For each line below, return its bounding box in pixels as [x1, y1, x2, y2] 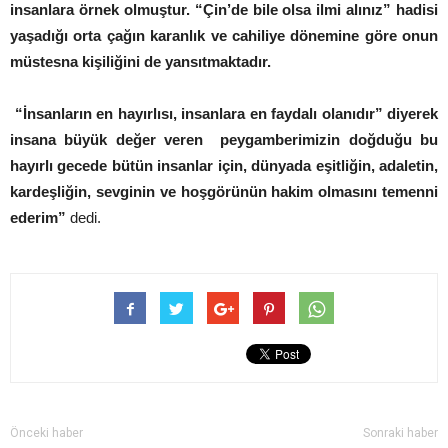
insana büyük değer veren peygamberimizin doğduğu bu [10, 130, 438, 148]
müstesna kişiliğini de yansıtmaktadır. [10, 52, 271, 70]
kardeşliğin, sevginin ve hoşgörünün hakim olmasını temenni [10, 182, 438, 200]
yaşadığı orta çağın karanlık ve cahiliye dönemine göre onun [10, 26, 438, 44]
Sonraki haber [363, 425, 438, 440]
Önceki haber [10, 425, 83, 440]
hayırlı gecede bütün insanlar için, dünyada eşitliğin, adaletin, [10, 156, 438, 174]
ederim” [10, 208, 66, 226]
